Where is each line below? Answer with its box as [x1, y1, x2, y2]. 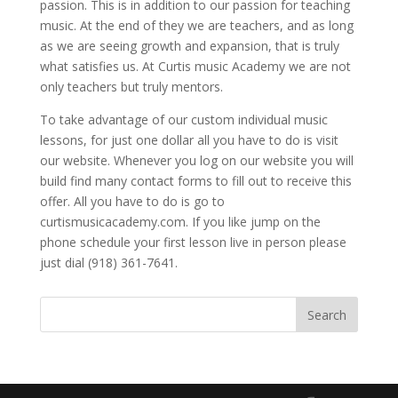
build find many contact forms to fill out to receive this [39, 171, 352, 189]
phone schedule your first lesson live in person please [39, 233, 346, 251]
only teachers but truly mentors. [39, 77, 223, 95]
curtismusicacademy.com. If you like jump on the [39, 212, 321, 230]
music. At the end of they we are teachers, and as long [39, 16, 354, 34]
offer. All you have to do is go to [39, 192, 225, 210]
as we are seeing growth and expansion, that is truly [39, 36, 339, 54]
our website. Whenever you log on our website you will [39, 151, 354, 169]
